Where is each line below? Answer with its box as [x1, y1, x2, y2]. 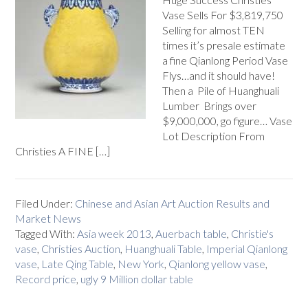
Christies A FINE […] [15, 144, 111, 157]
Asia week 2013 [77, 227, 152, 240]
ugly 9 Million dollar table [80, 272, 194, 285]
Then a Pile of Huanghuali [162, 84, 280, 97]
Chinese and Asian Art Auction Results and [75, 197, 270, 210]
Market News [15, 212, 82, 225]
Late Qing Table [41, 257, 114, 270]
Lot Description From [162, 129, 265, 142]
